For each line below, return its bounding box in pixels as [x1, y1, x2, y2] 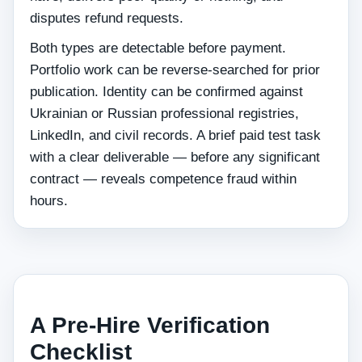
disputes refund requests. [30, 11, 183, 26]
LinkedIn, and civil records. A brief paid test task [30, 128, 321, 143]
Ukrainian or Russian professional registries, [30, 106, 299, 121]
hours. [30, 193, 68, 208]
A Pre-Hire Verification [30, 313, 270, 338]
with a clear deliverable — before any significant [30, 149, 320, 165]
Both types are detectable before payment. [30, 40, 286, 56]
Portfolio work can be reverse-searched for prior [30, 62, 320, 78]
